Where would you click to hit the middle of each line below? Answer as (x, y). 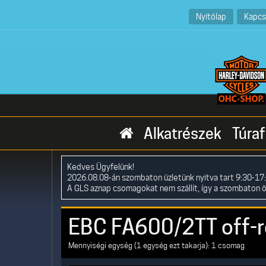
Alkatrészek (183, 134)
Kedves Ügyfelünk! (101, 167)
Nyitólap (211, 16)
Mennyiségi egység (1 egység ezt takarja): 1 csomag (156, 246)
